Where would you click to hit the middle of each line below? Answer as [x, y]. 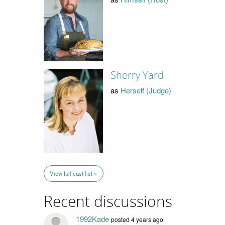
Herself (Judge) [146, 90]
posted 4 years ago [137, 219]
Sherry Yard [137, 76]
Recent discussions [108, 202]
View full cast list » [74, 173]
